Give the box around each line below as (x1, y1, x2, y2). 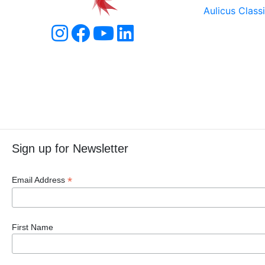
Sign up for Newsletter (12, 142, 128, 155)
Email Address (12, 175, 67, 185)
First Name (12, 222, 53, 232)
